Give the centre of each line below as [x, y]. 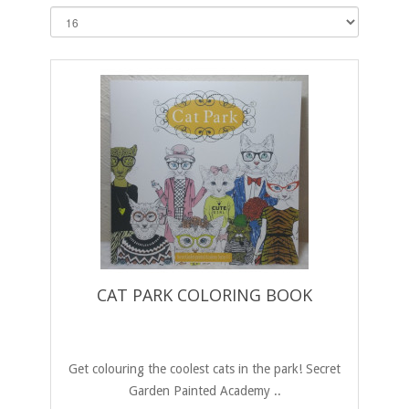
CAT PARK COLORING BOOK [204, 295]
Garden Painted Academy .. [204, 391]
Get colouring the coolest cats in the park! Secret [204, 369]
